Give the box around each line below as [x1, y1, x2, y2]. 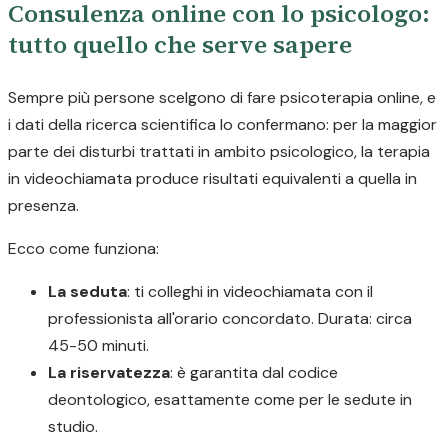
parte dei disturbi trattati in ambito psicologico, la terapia [8, 141, 430, 162]
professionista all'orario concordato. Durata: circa [48, 308, 412, 329]
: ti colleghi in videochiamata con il [127, 281, 373, 302]
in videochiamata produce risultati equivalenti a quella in [8, 168, 417, 189]
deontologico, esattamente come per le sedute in [48, 389, 412, 410]
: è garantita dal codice [170, 362, 338, 383]
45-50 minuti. [48, 335, 149, 356]
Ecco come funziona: [8, 238, 159, 259]
